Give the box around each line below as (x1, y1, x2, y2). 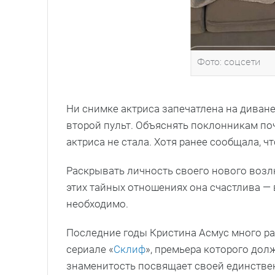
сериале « (66, 243, 114, 256)
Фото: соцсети (197, 58, 261, 68)
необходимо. (66, 198, 128, 211)
